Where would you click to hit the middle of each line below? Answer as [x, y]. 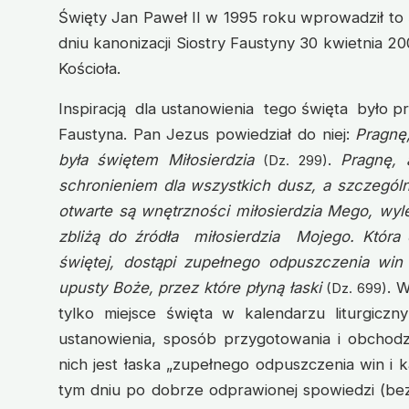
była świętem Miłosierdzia [156, 160]
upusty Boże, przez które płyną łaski [190, 288]
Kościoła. [89, 69]
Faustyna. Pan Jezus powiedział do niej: [207, 135]
